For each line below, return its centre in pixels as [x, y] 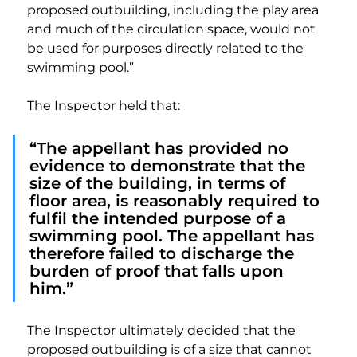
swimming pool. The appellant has [174, 236]
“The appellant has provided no [161, 149]
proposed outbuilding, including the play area [175, 10]
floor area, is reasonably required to [177, 201]
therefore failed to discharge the [164, 254]
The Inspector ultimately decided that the [163, 331]
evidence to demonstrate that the [170, 166]
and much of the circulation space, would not [173, 29]
